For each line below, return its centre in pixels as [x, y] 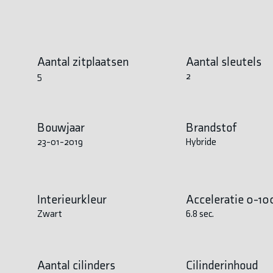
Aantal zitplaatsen [83, 61]
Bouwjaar [61, 127]
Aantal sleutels [224, 61]
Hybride [201, 141]
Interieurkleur [72, 199]
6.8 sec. [200, 213]
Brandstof [212, 127]
